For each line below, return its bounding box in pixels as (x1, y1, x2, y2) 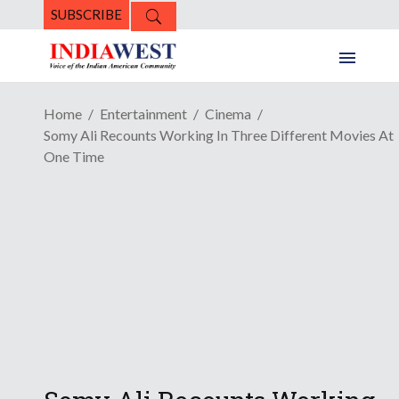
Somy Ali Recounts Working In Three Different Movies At (44, 126, 394, 144)
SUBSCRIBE (51, 6, 122, 22)
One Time (44, 148, 104, 166)
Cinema (205, 105, 251, 123)
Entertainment (100, 105, 187, 123)
